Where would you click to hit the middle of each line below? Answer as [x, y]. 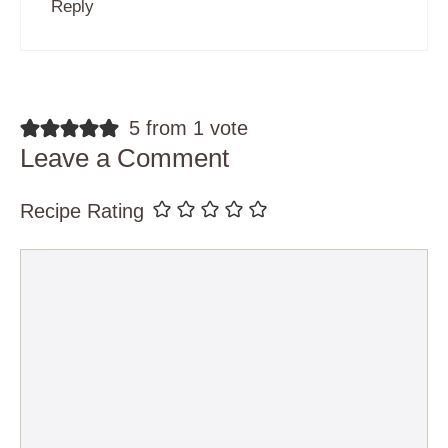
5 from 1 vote [188, 128]
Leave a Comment [124, 158]
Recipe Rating [82, 211]
